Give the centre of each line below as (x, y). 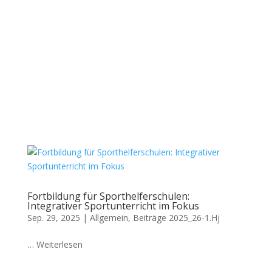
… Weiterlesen (55, 244)
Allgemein (109, 218)
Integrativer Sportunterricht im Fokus (113, 206)
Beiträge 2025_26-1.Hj (176, 218)
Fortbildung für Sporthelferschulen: (108, 196)
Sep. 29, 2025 (53, 218)
